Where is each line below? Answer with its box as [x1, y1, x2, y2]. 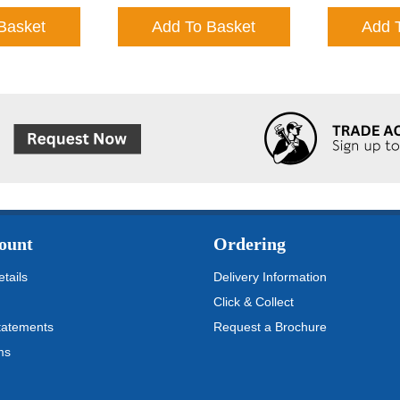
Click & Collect [213, 295, 294, 310]
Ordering [213, 234, 286, 254]
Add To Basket [152, 18, 255, 37]
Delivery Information [213, 270, 327, 285]
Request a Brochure [213, 320, 327, 335]
